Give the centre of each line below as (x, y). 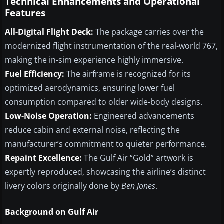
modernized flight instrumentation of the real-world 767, (111, 46)
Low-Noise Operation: (48, 116)
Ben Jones (138, 186)
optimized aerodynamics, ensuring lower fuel (90, 88)
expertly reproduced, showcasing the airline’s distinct (105, 172)
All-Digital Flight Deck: (49, 32)
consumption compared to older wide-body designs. (104, 102)
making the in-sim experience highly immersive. (94, 60)
